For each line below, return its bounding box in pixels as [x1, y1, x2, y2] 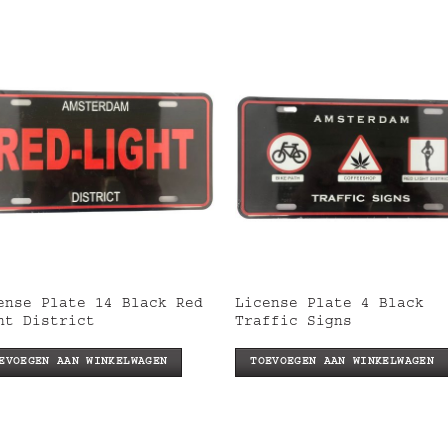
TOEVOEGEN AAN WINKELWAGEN [250, 356, 434, 368]
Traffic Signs [235, 315, 353, 330]
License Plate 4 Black [235, 297, 425, 312]
